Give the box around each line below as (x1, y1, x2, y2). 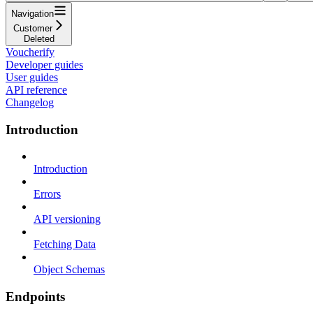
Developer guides (6, 58, 83, 71)
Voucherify (6, 45, 54, 58)
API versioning (34, 213, 101, 226)
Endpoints (6, 289, 65, 304)
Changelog (6, 96, 54, 108)
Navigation (11, 8, 54, 19)
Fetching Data (34, 238, 96, 251)
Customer (13, 22, 52, 34)
